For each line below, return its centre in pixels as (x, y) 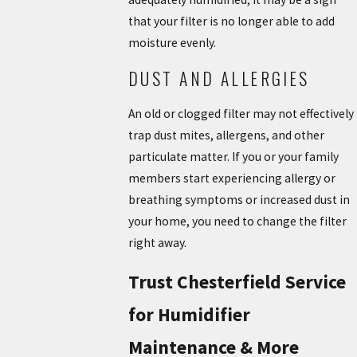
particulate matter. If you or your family (233, 156)
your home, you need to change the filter (237, 221)
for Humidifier (189, 315)
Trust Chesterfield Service (237, 282)
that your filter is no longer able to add (231, 22)
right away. (157, 242)
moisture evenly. (172, 43)
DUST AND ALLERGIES (219, 78)
